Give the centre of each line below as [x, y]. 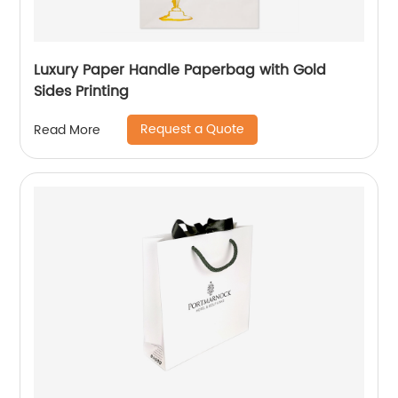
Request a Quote [193, 129]
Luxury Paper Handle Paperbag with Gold [180, 70]
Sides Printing [82, 92]
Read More [68, 130]
